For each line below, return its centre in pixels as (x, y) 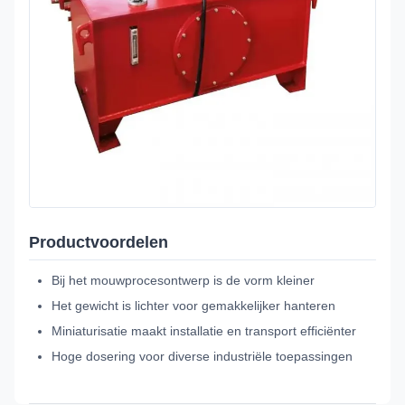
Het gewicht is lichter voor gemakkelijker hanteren (193, 305)
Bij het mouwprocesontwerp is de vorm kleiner (183, 280)
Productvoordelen (99, 242)
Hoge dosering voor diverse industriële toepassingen (202, 356)
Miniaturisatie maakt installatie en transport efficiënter (204, 330)
